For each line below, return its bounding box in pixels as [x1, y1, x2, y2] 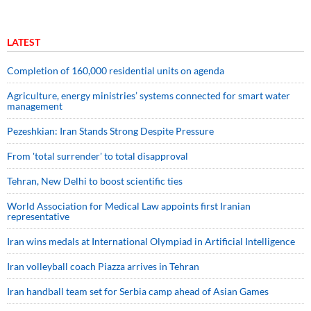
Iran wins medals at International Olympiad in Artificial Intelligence [7, 235, 295, 247]
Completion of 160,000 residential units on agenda [7, 65, 224, 76]
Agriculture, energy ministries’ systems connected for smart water [7, 90, 290, 101]
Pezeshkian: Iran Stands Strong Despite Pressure [7, 125, 214, 137]
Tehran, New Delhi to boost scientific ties [7, 175, 183, 187]
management [7, 100, 62, 112]
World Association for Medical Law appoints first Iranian [7, 200, 251, 212]
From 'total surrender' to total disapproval [7, 150, 188, 162]
